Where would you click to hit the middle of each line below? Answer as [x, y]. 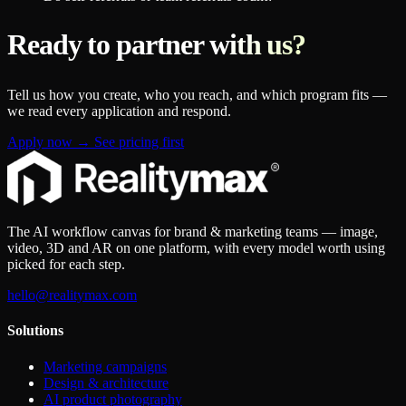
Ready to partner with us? [156, 45]
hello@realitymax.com [72, 295]
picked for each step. [66, 265]
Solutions [35, 331]
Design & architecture [106, 382]
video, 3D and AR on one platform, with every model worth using [196, 248]
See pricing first [137, 142]
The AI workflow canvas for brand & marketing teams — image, [193, 232]
